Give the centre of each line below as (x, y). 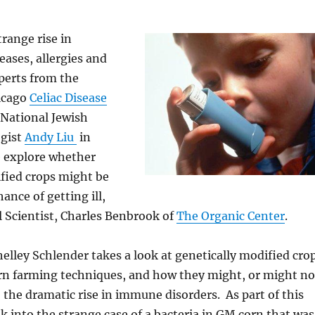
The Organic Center (230, 216)
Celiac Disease (68, 98)
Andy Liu (50, 137)
